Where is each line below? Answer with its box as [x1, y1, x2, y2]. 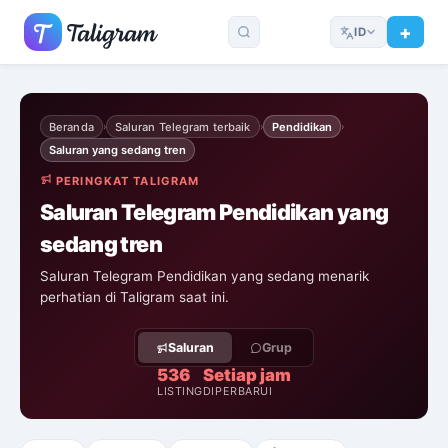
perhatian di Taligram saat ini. [40, 289, 229, 306]
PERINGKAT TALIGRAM [56, 173, 200, 188]
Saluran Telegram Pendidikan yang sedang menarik [40, 268, 369, 285]
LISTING [157, 384, 203, 399]
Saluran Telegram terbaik [114, 119, 251, 134]
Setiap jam [202, 365, 291, 386]
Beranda [49, 119, 94, 134]
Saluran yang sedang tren [49, 143, 186, 158]
